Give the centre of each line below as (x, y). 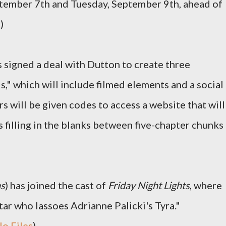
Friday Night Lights (149, 185)
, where (206, 185)
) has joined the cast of (56, 185)
